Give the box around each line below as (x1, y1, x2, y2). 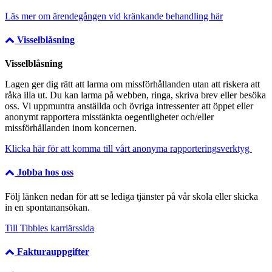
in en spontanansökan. (5, 202, 90, 212)
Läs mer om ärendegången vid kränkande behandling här (5, 10, 223, 21)
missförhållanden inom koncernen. (5, 123, 137, 134)
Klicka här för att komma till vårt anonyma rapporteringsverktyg (5, 143, 252, 154)
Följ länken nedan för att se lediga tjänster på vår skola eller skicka (5, 191, 258, 202)
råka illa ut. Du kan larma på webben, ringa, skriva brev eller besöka (5, 90, 266, 101)
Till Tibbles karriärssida (5, 222, 94, 233)
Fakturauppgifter (15, 246, 89, 257)
